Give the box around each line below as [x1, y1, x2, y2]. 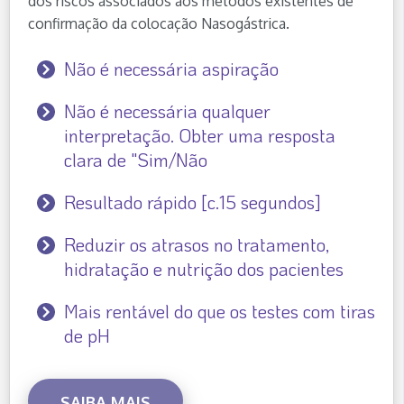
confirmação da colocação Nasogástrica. [28, 14, 289, 33]
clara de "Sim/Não [64, 148, 207, 172]
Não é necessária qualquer [64, 99, 271, 124]
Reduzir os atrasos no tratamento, [64, 233, 329, 257]
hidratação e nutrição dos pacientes [64, 257, 344, 281]
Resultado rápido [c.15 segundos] [64, 190, 321, 215]
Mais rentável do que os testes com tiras [64, 299, 375, 324]
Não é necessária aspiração [64, 57, 279, 81]
